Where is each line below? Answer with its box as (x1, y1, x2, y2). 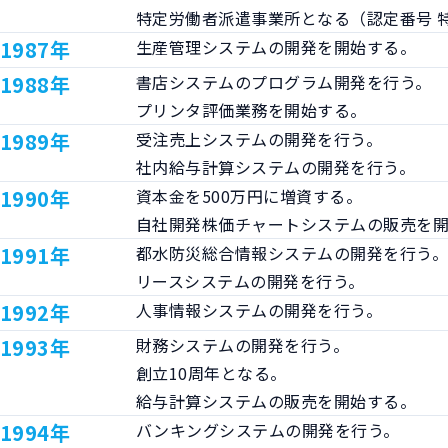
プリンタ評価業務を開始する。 (136, 97, 367, 122)
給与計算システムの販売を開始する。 (136, 388, 417, 413)
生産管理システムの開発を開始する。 (136, 34, 417, 59)
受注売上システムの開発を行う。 (136, 126, 383, 151)
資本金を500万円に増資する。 (136, 183, 363, 208)
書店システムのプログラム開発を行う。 (136, 69, 432, 94)
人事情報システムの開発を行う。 (136, 297, 383, 322)
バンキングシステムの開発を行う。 (136, 417, 400, 442)
